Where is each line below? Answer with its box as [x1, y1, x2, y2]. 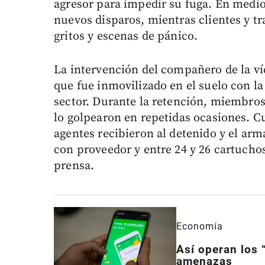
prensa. [54, 159, 95, 174]
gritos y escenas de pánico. [54, 29, 198, 44]
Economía [176, 220, 224, 232]
